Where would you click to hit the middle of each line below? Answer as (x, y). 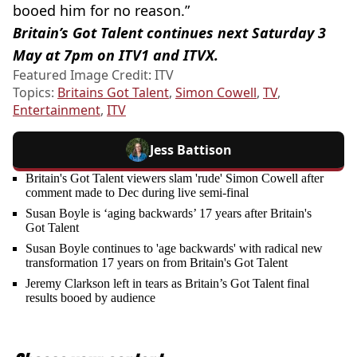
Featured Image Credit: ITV (93, 75)
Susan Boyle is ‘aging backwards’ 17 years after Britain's (169, 213)
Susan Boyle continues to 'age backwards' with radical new (174, 248)
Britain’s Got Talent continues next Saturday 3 (169, 32)
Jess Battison (190, 149)
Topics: (35, 92)
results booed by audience (90, 297)
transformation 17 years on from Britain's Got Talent (157, 262)
